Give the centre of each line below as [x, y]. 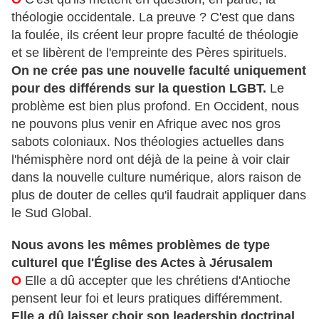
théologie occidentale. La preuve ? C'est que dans [153, 17]
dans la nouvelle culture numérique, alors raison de [156, 178]
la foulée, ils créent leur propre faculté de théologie [155, 35]
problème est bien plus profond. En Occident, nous [155, 106]
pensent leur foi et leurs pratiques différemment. [147, 299]
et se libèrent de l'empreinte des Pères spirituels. [149, 53]
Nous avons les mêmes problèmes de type [141, 245]
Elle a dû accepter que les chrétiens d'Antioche [158, 281]
